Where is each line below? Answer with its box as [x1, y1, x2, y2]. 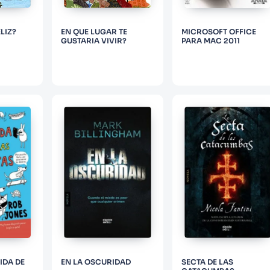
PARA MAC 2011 [181, 36, 240, 45]
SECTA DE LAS [181, 257, 233, 267]
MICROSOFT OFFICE [181, 27, 256, 36]
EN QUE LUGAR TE [61, 27, 128, 36]
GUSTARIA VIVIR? [61, 36, 127, 45]
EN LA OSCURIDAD [61, 257, 131, 267]
